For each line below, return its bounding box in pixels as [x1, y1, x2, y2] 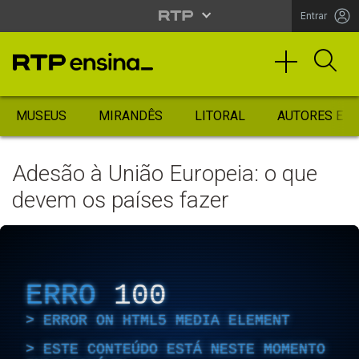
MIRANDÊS [99, 108, 163, 123]
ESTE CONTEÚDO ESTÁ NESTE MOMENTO [43, 341, 325, 357]
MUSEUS [16, 108, 67, 123]
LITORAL [195, 108, 245, 123]
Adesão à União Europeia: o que [12, 160, 317, 187]
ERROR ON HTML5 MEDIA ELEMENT [43, 312, 290, 329]
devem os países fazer [12, 187, 229, 213]
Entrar [301, 10, 327, 22]
